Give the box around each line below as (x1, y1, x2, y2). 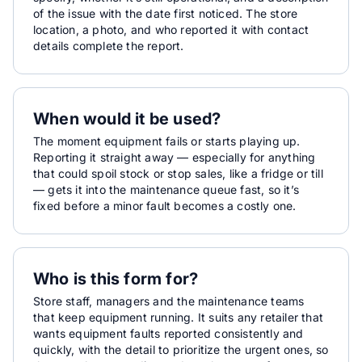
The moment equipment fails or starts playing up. (33, 134, 301, 148)
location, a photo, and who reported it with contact (33, 23, 309, 36)
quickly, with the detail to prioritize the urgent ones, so (33, 343, 329, 356)
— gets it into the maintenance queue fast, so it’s (33, 183, 300, 196)
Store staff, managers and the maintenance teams (33, 294, 305, 308)
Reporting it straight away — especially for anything (33, 150, 316, 164)
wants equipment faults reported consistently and (33, 326, 304, 340)
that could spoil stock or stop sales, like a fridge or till (33, 166, 323, 180)
